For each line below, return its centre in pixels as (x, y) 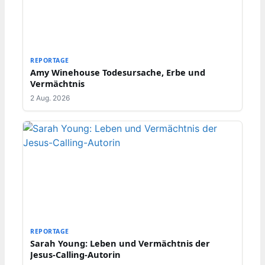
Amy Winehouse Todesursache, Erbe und (118, 72)
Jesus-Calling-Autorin (75, 254)
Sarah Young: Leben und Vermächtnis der (120, 243)
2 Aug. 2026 (50, 98)
